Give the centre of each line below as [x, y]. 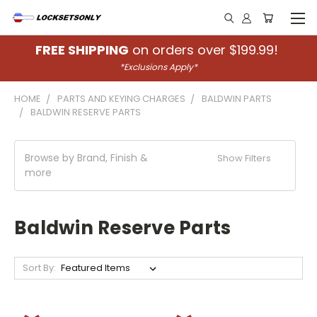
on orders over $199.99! [205, 50]
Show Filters [246, 158]
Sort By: [39, 268]
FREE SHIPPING [82, 50]
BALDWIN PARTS [237, 99]
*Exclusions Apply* [158, 67]
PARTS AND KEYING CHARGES [121, 99]
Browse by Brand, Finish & [86, 158]
